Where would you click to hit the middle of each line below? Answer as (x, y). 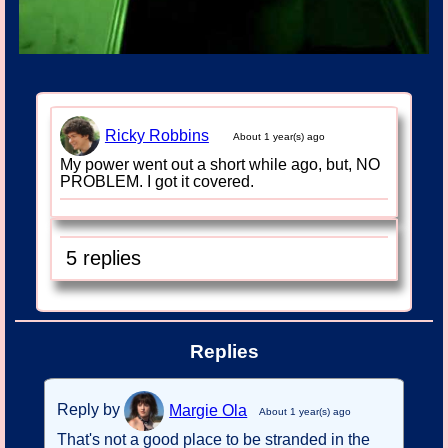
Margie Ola (208, 411)
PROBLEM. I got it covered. (156, 181)
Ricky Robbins (156, 136)
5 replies (103, 257)
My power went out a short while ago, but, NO (219, 164)
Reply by (91, 409)
